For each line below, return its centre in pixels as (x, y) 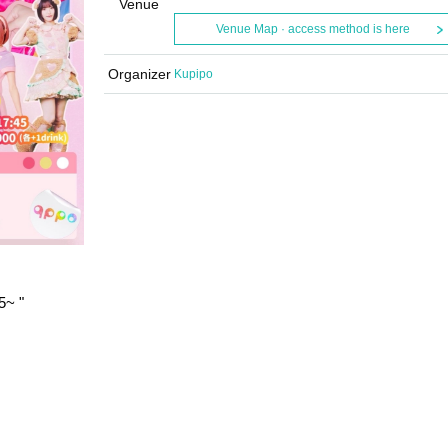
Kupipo (193, 74)
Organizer (139, 74)
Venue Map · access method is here (312, 29)
